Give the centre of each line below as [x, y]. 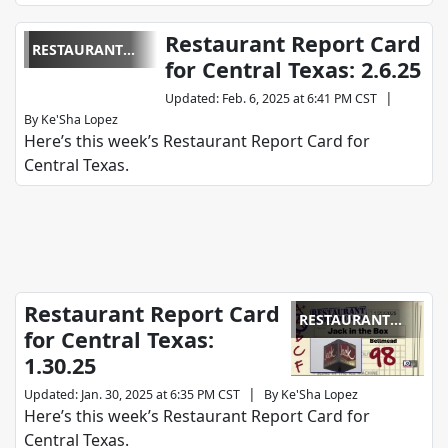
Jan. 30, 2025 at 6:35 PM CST [160, 395]
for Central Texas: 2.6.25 [293, 70]
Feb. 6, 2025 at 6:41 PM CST [300, 99]
